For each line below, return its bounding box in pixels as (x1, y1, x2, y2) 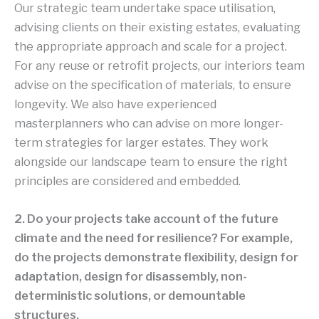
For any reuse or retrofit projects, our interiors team (14, 58, 305, 73)
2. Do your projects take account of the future (14, 211, 278, 226)
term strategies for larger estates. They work (14, 135, 268, 150)
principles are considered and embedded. (14, 173, 241, 188)
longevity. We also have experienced (14, 96, 216, 111)
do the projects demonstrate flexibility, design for (14, 250, 298, 265)
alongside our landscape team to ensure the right (14, 154, 288, 169)
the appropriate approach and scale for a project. (14, 38, 287, 53)
